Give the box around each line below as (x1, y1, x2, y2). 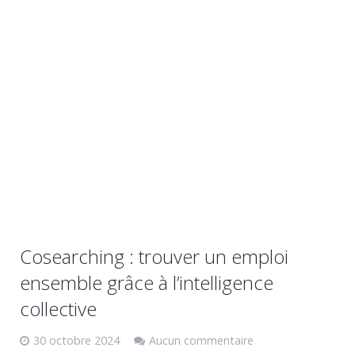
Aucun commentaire (149, 333, 254, 348)
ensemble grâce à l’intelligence (20, 269, 273, 296)
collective (20, 296, 97, 322)
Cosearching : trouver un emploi (20, 243, 288, 269)
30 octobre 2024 (33, 333, 120, 348)
